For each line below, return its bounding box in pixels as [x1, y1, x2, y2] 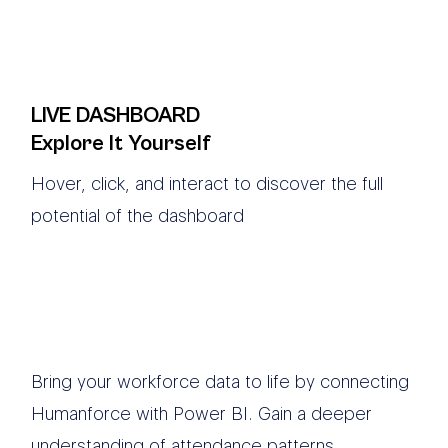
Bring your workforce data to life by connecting [31, 371, 410, 393]
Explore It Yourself [31, 130, 212, 156]
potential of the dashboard [31, 204, 245, 226]
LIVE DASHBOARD [31, 102, 201, 128]
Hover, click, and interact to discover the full [31, 172, 384, 194]
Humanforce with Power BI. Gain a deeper [31, 403, 373, 425]
